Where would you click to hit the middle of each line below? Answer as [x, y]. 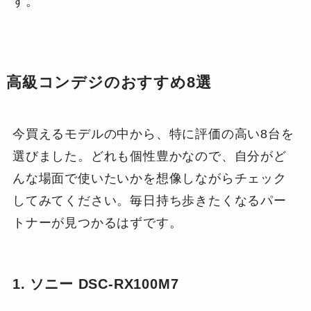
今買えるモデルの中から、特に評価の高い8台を [153, 134]
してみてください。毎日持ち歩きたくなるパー [149, 201]
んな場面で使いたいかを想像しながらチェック [149, 179]
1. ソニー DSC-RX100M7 [95, 284]
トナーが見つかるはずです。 [97, 223]
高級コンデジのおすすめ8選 [109, 83]
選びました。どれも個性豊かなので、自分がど [149, 157]
